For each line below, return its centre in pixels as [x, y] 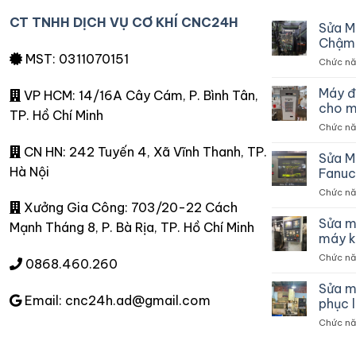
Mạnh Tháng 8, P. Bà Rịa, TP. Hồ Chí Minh [132, 228]
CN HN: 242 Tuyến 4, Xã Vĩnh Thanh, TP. [144, 151]
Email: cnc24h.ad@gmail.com [116, 301]
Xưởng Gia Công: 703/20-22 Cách [129, 208]
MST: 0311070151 [75, 59]
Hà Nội [29, 171]
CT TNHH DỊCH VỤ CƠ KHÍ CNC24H [124, 23]
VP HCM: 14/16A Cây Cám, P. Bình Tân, [139, 95]
